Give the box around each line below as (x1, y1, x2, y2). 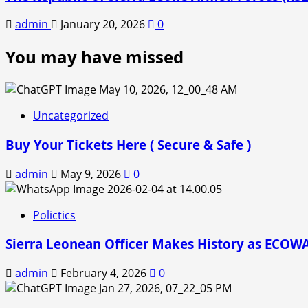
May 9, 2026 (58, 166, 124, 181)
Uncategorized (33, 108, 109, 124)
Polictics (33, 207, 76, 223)
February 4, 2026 (58, 265, 149, 281)
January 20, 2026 (58, 16, 148, 32)
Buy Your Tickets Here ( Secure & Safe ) (5, 135, 251, 153)
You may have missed (5, 45, 184, 69)
